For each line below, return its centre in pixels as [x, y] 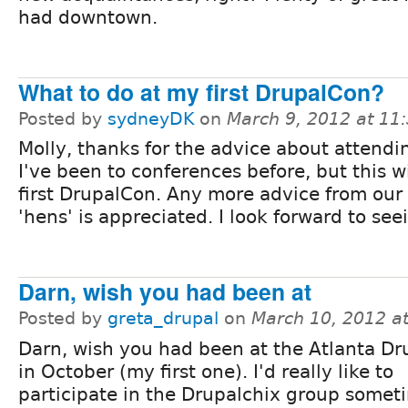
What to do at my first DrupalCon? [201, 92]
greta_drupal [163, 319]
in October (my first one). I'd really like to [206, 372]
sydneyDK [151, 118]
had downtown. [88, 17]
